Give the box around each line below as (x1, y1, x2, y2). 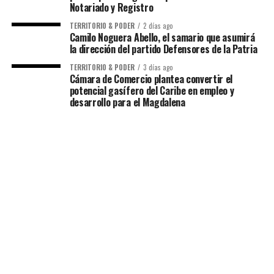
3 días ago (143, 62, 173, 72)
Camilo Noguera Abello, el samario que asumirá (69, 30, 255, 45)
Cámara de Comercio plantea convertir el (69, 72, 233, 86)
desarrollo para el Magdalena (69, 95, 185, 109)
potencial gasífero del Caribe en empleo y (69, 83, 234, 98)
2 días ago (143, 21, 173, 31)
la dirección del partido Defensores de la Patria (69, 42, 257, 56)
